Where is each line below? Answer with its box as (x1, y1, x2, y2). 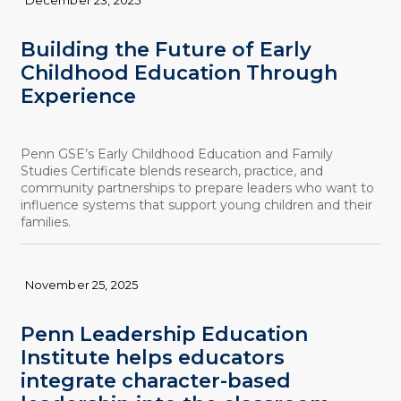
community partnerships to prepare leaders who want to (20, 180, 374, 197)
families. (20, 214, 71, 231)
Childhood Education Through (20, 60, 337, 85)
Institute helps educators (20, 346, 285, 371)
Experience (20, 83, 136, 108)
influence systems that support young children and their (20, 197, 372, 214)
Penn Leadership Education (20, 322, 308, 347)
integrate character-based (20, 369, 291, 394)
